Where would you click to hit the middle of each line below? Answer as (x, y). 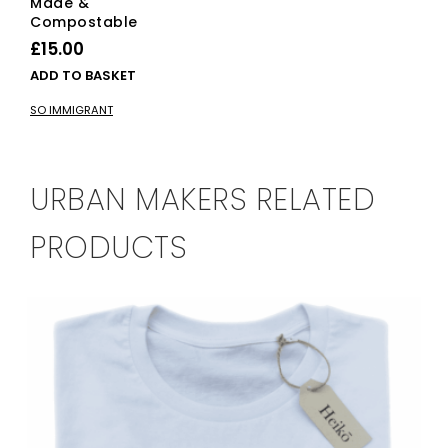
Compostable (84, 22)
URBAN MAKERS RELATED (202, 200)
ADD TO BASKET (83, 76)
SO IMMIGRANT (71, 110)
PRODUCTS (108, 248)
